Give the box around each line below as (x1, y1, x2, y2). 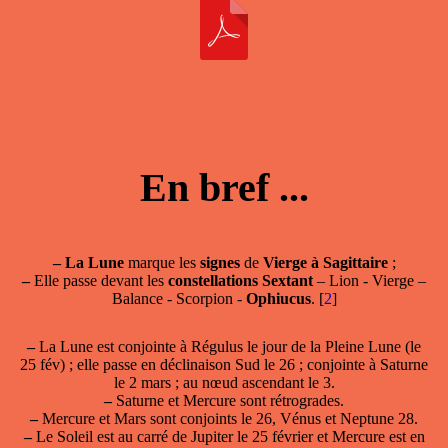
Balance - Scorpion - (111, 290, 246, 308)
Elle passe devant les (30, 272, 168, 290)
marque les (123, 254, 200, 272)
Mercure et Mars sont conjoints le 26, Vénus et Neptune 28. (38, 410, 418, 428)
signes (199, 254, 240, 272)
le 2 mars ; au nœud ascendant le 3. (113, 374, 335, 392)
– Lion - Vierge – (313, 272, 426, 290)
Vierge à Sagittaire (262, 254, 388, 272)
